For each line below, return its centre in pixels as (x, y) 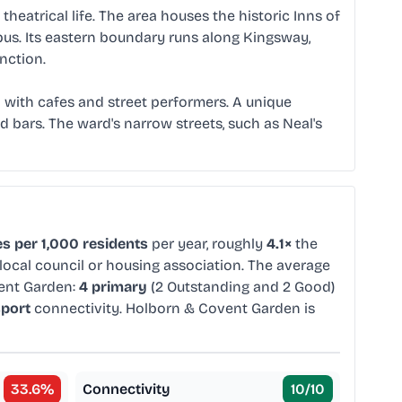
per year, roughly (207, 244)
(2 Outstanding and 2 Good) (241, 287)
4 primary (113, 287)
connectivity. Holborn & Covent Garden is (173, 309)
